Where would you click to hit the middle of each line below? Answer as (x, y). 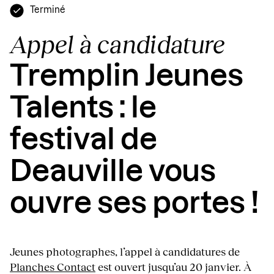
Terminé (48, 11)
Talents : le (83, 109)
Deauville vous (113, 172)
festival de (83, 140)
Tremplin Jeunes (127, 77)
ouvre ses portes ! (135, 204)
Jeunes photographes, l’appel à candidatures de (125, 252)
